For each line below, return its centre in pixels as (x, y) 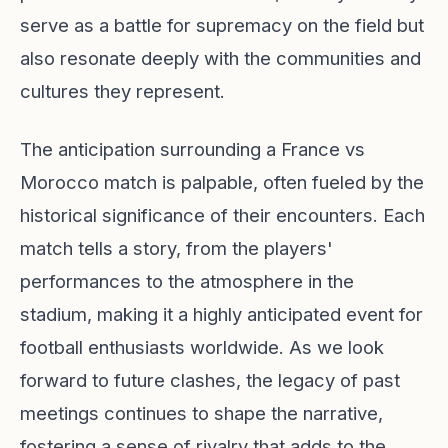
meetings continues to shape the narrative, (201, 413)
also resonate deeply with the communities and (220, 58)
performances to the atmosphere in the (187, 281)
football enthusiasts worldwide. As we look (202, 347)
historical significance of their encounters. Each (222, 215)
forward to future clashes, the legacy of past (210, 380)
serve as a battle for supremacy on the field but (222, 25)
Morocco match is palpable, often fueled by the (222, 182)
